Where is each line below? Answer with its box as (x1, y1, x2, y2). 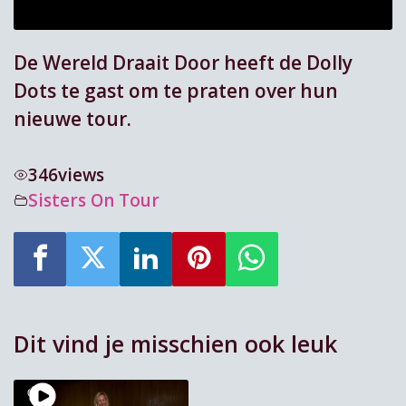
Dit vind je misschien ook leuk (14, 328, 337, 359)
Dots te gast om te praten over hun (14, 78, 338, 104)
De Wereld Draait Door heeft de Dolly (14, 50, 353, 76)
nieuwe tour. (14, 106, 131, 132)
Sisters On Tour (28, 188, 159, 212)
